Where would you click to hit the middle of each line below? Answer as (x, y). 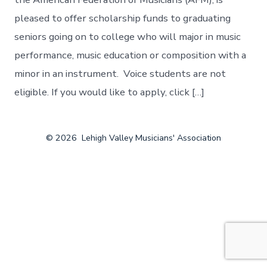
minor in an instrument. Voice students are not (120, 74)
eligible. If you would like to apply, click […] (110, 92)
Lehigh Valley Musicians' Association (151, 138)
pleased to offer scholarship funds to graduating (123, 18)
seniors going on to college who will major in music (128, 37)
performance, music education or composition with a (131, 55)
